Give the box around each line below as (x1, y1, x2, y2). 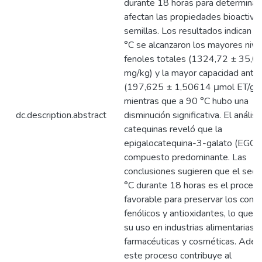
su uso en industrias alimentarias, (124, 221, 256, 234)
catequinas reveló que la (124, 123, 222, 136)
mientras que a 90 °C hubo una (124, 95, 249, 108)
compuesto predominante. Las (124, 151, 247, 164)
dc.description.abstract (16, 109, 106, 122)
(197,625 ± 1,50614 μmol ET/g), (124, 81, 260, 94)
